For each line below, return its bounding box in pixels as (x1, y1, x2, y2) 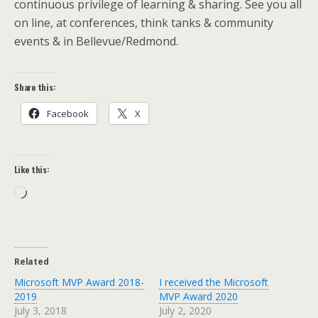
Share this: (14, 80, 56, 93)
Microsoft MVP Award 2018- (14, 275, 144, 289)
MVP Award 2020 (159, 289, 238, 303)
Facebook (47, 106, 89, 120)
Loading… (26, 185, 77, 202)
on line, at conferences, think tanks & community (14, 14, 273, 31)
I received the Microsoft (159, 275, 268, 289)
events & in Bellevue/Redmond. (14, 33, 178, 49)
